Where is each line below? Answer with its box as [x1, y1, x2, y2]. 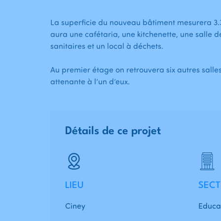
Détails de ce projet [65, 126, 161, 137]
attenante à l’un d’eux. [50, 76, 130, 87]
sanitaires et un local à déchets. [50, 41, 163, 51]
